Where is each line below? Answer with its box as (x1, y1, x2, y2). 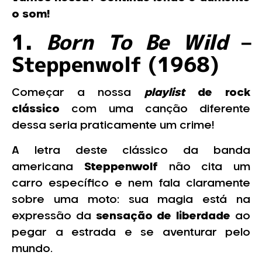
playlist (144, 88, 198, 99)
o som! (12, 9, 50, 20)
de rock (197, 88, 251, 99)
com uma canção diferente (60, 104, 250, 115)
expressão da (12, 211, 96, 222)
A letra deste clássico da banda (12, 145, 250, 156)
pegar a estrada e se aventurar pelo (12, 227, 250, 238)
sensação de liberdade (95, 211, 236, 222)
